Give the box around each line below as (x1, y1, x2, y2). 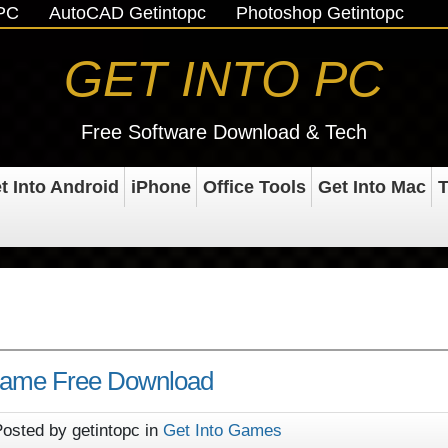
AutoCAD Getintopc (49, 3, 207, 23)
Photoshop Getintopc (236, 3, 405, 23)
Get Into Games (163, 421, 282, 440)
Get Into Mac (317, 177, 426, 197)
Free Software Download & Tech (80, 121, 367, 143)
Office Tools (202, 177, 306, 197)
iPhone (130, 177, 191, 197)
